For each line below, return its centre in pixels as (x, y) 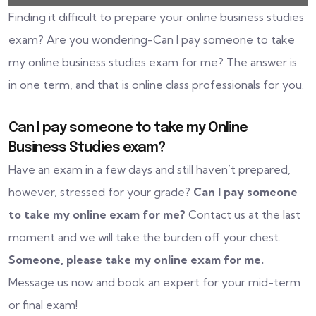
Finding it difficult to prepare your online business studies (156, 17)
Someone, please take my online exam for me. (136, 260)
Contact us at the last (243, 214)
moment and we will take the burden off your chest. (145, 237)
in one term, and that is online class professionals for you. (156, 85)
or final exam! (43, 305)
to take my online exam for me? (97, 214)
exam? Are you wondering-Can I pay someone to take (152, 39)
